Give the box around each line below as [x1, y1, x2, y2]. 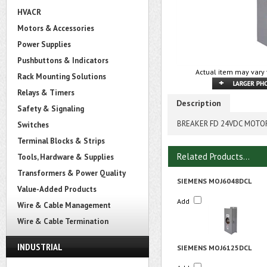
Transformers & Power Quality [17, 168, 126, 178]
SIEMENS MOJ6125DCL [177, 243, 252, 252]
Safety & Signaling [17, 104, 84, 114]
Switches [17, 120, 49, 130]
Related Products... [177, 151, 250, 162]
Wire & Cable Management [17, 200, 111, 210]
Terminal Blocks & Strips [17, 136, 105, 146]
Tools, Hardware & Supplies [17, 152, 114, 162]
